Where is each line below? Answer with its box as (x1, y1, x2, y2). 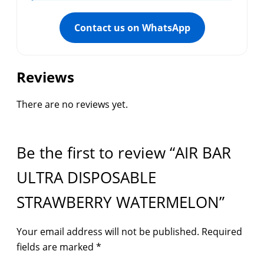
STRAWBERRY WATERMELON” (16, 192, 225, 213)
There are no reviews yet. (16, 98, 128, 111)
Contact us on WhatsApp (74, 21, 190, 35)
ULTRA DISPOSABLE (16, 167, 156, 189)
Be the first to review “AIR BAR (16, 142, 231, 164)
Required (202, 225, 242, 239)
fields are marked (16, 240, 96, 254)
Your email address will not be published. (16, 225, 199, 239)
